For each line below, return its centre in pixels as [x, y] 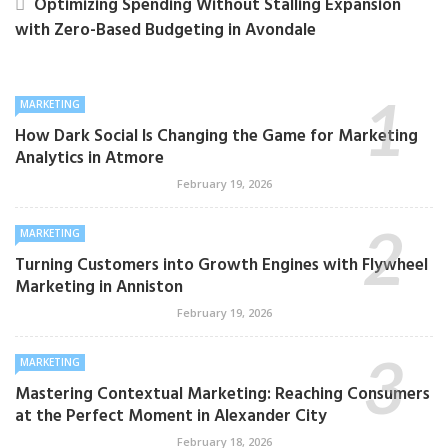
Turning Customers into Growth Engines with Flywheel [221, 265]
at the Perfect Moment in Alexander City [171, 416]
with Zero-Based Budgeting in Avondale [165, 30]
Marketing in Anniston [99, 287]
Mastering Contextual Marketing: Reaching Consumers [222, 394]
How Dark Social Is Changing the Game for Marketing [216, 136]
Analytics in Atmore [89, 158]
